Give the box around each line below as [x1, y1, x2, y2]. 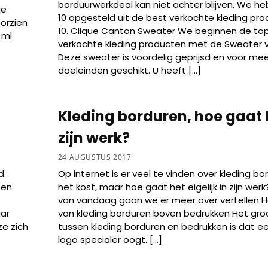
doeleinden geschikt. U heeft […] [57, 63, 201, 77]
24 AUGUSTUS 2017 [57, 152, 132, 163]
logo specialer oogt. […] [57, 233, 162, 246]
